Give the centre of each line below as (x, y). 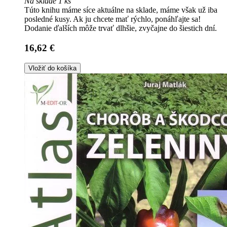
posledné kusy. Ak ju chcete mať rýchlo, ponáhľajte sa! (112, 19)
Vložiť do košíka (52, 68)
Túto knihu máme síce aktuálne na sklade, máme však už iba (121, 10)
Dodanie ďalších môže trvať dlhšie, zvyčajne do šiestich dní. (121, 28)
